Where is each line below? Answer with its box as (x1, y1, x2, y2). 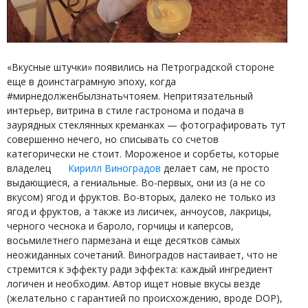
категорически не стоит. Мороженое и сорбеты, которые (7, 146, 279, 160)
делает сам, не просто (161, 161, 269, 175)
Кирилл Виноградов (68, 161, 161, 175)
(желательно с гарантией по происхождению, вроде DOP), (7, 291, 283, 305)
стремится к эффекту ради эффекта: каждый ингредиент (7, 262, 273, 276)
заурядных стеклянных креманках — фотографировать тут (7, 118, 286, 131)
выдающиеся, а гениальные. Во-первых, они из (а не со (7, 175, 265, 189)
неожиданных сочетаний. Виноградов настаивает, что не (7, 247, 278, 261)
